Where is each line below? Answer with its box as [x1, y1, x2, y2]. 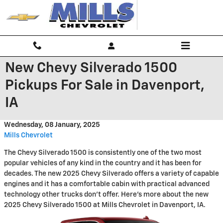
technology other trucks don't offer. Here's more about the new [4, 191, 209, 198]
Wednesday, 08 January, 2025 [4, 121, 100, 128]
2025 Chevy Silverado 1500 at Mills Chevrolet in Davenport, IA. [4, 202, 206, 209]
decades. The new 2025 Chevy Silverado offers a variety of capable [4, 170, 219, 177]
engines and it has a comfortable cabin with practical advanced [4, 181, 210, 188]
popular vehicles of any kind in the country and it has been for [4, 160, 202, 167]
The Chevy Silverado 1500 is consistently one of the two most [4, 149, 202, 156]
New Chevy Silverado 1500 [5, 61, 177, 75]
